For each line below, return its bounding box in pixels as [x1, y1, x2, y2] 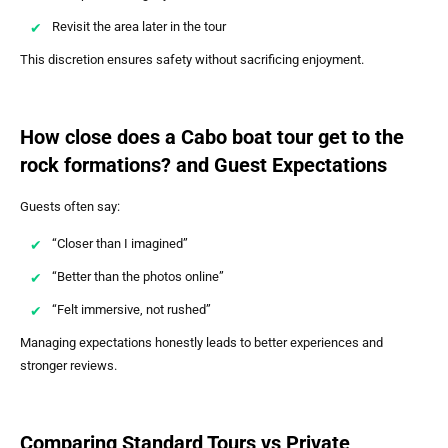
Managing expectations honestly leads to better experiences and [20, 334, 383, 350]
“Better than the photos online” [52, 268, 224, 284]
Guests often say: [20, 198, 120, 214]
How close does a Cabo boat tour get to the [20, 124, 404, 149]
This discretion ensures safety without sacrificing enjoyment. [20, 51, 364, 67]
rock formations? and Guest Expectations [20, 152, 387, 177]
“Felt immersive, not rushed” [52, 301, 211, 317]
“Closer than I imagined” [52, 235, 188, 251]
